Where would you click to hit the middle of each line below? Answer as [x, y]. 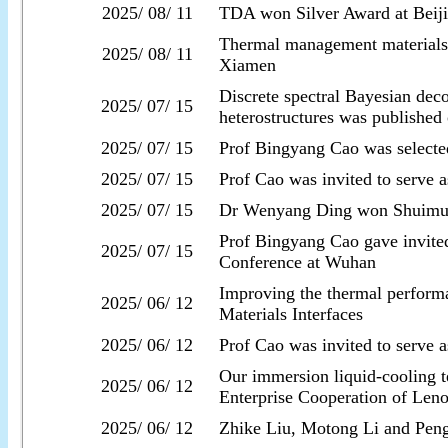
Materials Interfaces [291, 314]
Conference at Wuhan [297, 262]
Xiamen [247, 65]
